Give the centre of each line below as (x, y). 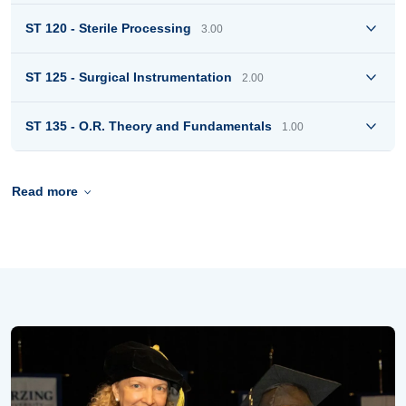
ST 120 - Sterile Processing (112, 29)
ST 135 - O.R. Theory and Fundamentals (152, 126)
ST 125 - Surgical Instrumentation (132, 77)
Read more (84, 200)
